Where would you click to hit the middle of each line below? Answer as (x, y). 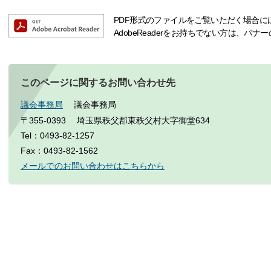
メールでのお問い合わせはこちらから (93, 166)
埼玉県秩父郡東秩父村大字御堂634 (143, 120)
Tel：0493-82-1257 (57, 135)
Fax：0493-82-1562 (59, 150)
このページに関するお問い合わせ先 (98, 83)
